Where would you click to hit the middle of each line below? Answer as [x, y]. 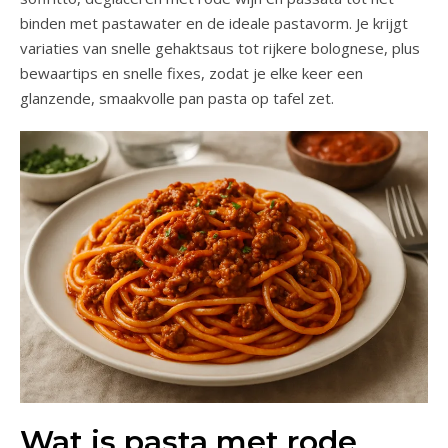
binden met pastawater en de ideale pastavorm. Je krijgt [214, 22]
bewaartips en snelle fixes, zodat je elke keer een [191, 72]
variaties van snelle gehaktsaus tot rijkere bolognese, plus [220, 47]
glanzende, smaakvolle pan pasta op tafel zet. [177, 97]
